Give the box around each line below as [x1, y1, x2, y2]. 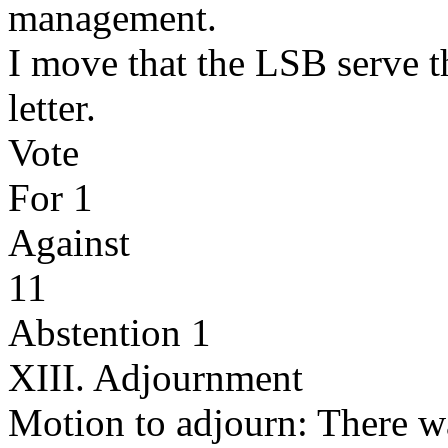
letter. [8, 86, 96, 129]
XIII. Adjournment [8, 356, 303, 399]
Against [8, 221, 130, 264]
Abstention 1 [8, 311, 211, 354]
